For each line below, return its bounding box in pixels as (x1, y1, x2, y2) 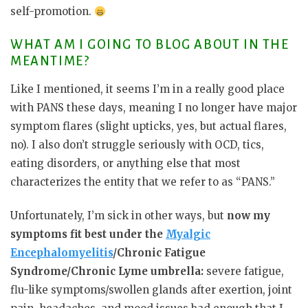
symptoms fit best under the (10, 228, 166, 241)
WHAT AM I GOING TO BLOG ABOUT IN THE (10, 37, 289, 52)
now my (227, 209, 270, 223)
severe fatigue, (203, 265, 284, 278)
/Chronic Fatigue (113, 246, 206, 260)
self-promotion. (10, 5, 94, 19)
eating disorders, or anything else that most (10, 156, 241, 170)
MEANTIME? (10, 54, 90, 68)
